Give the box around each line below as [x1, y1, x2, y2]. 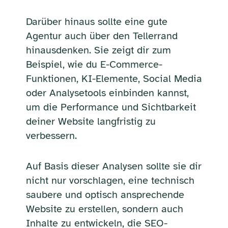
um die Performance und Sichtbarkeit [25, 100, 196, 113]
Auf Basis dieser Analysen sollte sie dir [25, 159, 202, 173]
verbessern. [25, 129, 77, 142]
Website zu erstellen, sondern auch [25, 202, 183, 215]
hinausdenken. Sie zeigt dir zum [25, 43, 171, 56]
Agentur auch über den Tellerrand [25, 29, 178, 42]
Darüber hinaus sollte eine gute [25, 15, 167, 28]
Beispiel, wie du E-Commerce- [25, 58, 162, 71]
